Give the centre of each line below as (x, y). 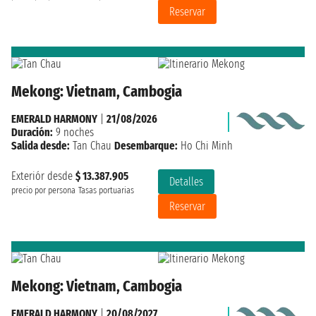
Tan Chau (92, 146)
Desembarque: (146, 146)
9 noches (73, 133)
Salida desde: (41, 146)
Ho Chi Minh (205, 146)
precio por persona (43, 191)
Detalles (186, 182)
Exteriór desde (43, 176)
